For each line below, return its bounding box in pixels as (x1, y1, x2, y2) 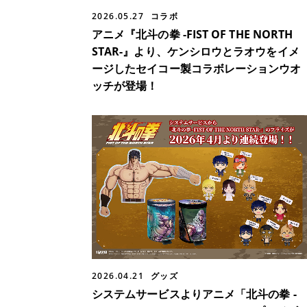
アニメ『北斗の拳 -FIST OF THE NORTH (92, 27, 293, 42)
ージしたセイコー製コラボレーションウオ (92, 61, 302, 77)
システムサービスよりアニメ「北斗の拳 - (92, 286, 297, 302)
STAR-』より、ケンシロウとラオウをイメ (92, 44, 299, 60)
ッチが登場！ (92, 78, 165, 94)
